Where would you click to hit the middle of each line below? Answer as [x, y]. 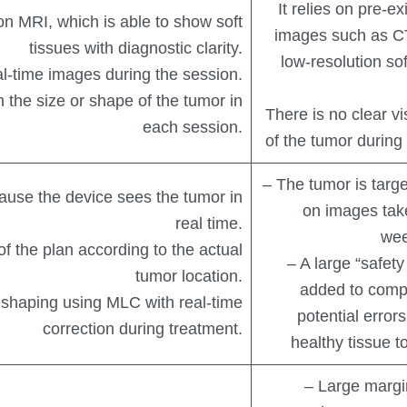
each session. [193, 128]
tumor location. [189, 277]
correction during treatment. [143, 329]
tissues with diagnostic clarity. [136, 49]
